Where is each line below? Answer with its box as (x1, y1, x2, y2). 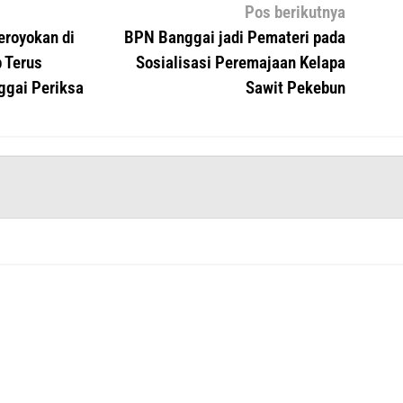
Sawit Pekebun (245, 76, 345, 98)
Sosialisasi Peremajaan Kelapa (135, 51, 345, 73)
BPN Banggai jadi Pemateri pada (123, 26, 345, 48)
